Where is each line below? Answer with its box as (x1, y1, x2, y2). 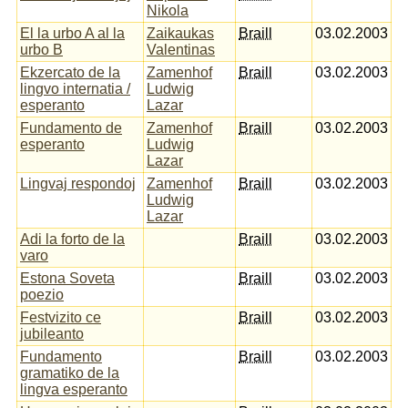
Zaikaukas (147, 25, 214, 41)
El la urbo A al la (20, 25, 125, 41)
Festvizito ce (20, 309, 101, 325)
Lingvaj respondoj (20, 175, 136, 191)
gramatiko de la (20, 364, 119, 381)
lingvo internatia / (20, 80, 130, 97)
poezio (20, 286, 64, 302)
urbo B (20, 41, 63, 57)
